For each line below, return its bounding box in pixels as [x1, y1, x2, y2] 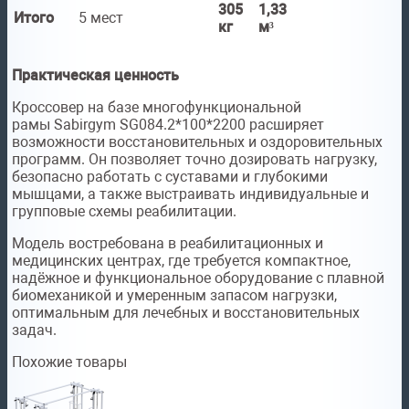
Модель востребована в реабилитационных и [12, 235, 323, 253]
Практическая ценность [12, 67, 179, 85]
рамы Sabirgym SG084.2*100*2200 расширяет [12, 116, 324, 134]
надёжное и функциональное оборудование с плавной [12, 269, 384, 288]
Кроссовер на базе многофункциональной [12, 99, 301, 117]
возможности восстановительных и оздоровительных [12, 133, 383, 152]
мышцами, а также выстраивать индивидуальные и [12, 185, 369, 204]
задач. [12, 321, 57, 340]
